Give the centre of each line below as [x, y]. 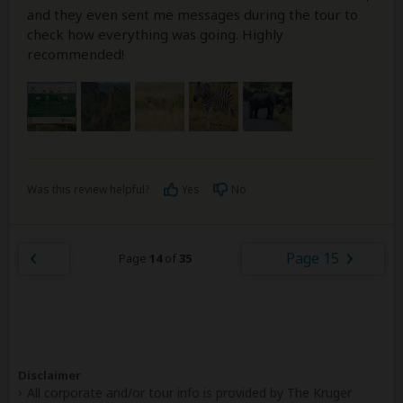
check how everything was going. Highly [155, 35]
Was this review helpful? [88, 190]
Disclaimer [49, 376]
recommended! [76, 54]
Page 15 [313, 259]
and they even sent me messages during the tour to [193, 15]
